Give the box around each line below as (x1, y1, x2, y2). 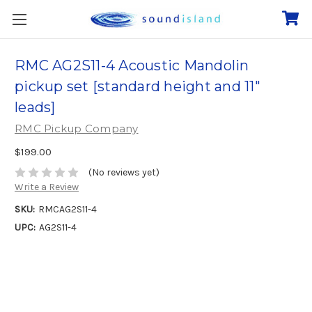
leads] (15, 99, 56, 116)
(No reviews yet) (88, 166, 159, 179)
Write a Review (15, 181, 79, 194)
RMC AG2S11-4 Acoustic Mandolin (15, 57, 249, 75)
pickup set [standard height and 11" (15, 78, 260, 95)
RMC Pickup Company (15, 122, 139, 135)
